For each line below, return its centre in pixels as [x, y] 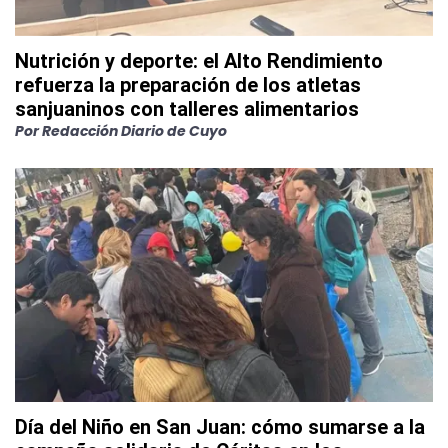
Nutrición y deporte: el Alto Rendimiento [199, 61]
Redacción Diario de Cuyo [134, 131]
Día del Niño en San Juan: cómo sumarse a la [220, 427]
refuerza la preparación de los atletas [188, 85]
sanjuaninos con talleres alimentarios [187, 109]
